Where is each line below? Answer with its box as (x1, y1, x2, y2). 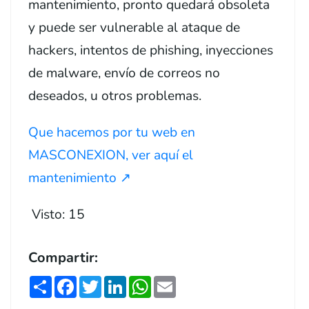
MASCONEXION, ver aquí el (28, 146, 193, 164)
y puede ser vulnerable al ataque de (28, 18, 240, 37)
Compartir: (28, 248, 101, 267)
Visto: (32, 205, 65, 223)
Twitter (101, 272, 144, 290)
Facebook (77, 272, 134, 290)
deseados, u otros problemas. (28, 86, 201, 105)
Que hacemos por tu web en (28, 123, 195, 141)
